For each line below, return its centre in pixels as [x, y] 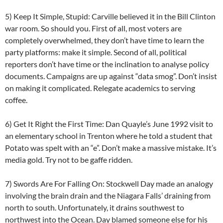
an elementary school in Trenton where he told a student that [109, 136]
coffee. [16, 100]
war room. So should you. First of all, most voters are [93, 28]
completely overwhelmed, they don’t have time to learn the [105, 40]
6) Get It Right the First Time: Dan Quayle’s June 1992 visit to [109, 124]
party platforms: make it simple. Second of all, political [96, 52]
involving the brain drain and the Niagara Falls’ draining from [108, 196]
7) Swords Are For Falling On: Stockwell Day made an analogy [109, 184]
